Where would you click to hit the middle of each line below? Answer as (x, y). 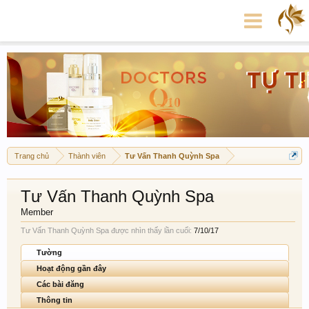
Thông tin (54, 300)
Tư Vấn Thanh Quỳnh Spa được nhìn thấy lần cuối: (106, 230)
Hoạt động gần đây (71, 268)
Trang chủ (32, 156)
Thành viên (87, 156)
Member (37, 212)
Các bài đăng (60, 284)
